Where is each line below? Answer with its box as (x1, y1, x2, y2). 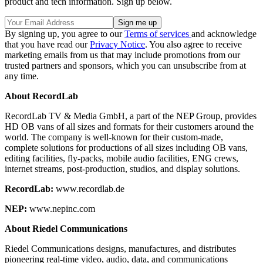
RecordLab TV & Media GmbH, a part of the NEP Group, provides (5, 110, 257, 121)
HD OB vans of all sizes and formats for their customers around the (5, 121, 254, 131)
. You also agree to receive (145, 39, 242, 49)
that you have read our (5, 39, 90, 49)
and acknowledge (191, 28, 257, 39)
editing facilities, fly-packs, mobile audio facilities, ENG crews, (5, 153, 238, 163)
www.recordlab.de (53, 183, 124, 194)
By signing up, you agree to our (5, 28, 124, 39)
